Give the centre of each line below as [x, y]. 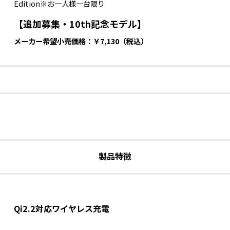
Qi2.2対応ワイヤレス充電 [61, 208]
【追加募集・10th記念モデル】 [80, 23]
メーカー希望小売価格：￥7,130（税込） [81, 41]
